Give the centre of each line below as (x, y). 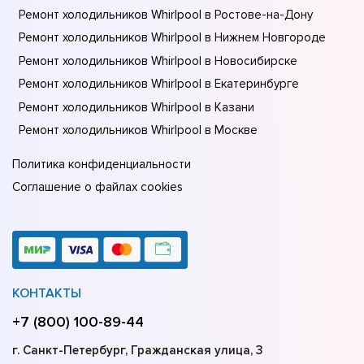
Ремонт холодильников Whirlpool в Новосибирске (158, 61)
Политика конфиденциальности (102, 165)
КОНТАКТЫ (47, 294)
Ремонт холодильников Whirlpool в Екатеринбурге (159, 84)
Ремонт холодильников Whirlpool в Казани (136, 107)
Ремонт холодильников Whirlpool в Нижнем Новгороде (172, 38)
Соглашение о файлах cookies (97, 187)
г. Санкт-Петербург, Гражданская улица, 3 (138, 351)
